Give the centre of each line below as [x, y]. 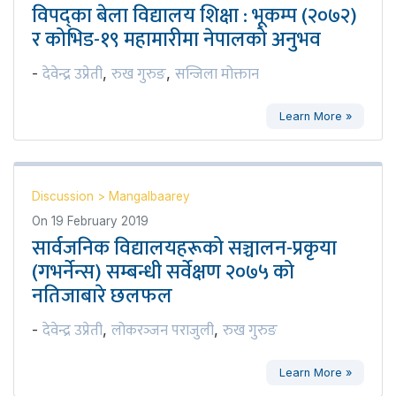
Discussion [65, 197]
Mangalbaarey [149, 197]
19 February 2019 [100, 221]
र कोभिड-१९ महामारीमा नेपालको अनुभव [176, 40]
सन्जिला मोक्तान [217, 75]
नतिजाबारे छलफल [102, 297]
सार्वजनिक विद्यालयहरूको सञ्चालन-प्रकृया [184, 249]
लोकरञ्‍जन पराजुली [163, 331]
